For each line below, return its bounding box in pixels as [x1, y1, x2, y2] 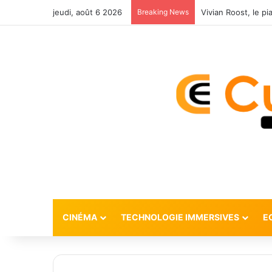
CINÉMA [62, 211, 97, 222]
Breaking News [137, 7, 189, 16]
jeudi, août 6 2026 [53, 7, 122, 17]
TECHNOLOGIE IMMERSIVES [120, 211, 239, 222]
